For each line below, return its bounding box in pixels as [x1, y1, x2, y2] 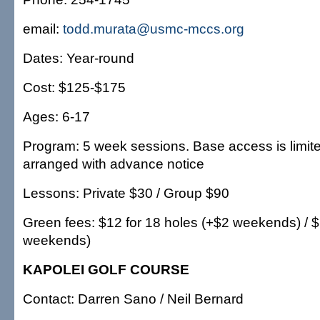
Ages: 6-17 [23, 109, 90, 124]
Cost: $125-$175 [23, 79, 126, 95]
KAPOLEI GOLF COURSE [23, 261, 189, 277]
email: [23, 21, 63, 36]
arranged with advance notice [23, 156, 204, 171]
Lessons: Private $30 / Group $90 [23, 185, 229, 201]
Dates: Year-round [23, 50, 134, 66]
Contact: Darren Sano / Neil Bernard [23, 291, 244, 306]
